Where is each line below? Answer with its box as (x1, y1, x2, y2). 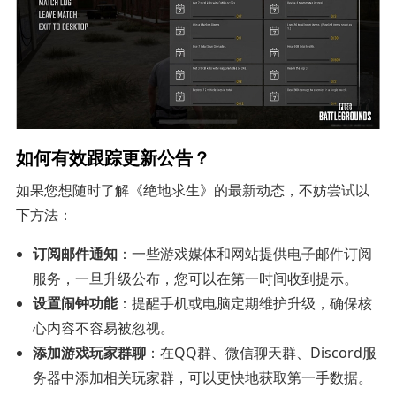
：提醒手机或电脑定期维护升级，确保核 (118, 293, 373, 313)
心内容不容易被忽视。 (33, 317, 175, 338)
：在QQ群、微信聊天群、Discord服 (146, 342, 377, 362)
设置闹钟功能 (33, 293, 118, 313)
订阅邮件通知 (33, 243, 118, 263)
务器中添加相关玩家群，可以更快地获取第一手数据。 (33, 367, 373, 387)
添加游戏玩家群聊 (33, 342, 147, 362)
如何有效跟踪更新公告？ (15, 143, 210, 170)
